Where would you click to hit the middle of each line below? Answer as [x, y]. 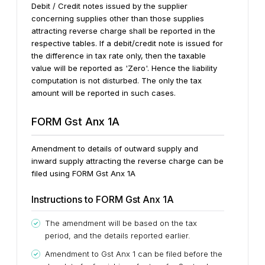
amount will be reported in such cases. [104, 93]
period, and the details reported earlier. [118, 236]
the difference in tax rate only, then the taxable [119, 56]
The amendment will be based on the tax [121, 223]
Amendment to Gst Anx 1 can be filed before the [134, 254]
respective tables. [64, 43]
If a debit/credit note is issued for [161, 43]
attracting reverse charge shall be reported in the [123, 31]
